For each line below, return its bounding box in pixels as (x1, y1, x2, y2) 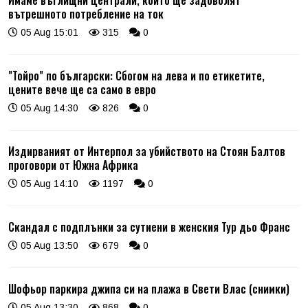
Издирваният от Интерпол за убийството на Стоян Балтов (8, 142, 285, 159)
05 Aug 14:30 (18, 102, 78, 113)
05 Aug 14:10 (18, 177, 78, 189)
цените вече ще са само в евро (8, 80, 156, 98)
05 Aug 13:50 (18, 239, 78, 251)
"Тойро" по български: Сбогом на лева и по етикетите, (8, 67, 265, 84)
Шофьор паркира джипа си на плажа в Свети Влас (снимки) (8, 280, 289, 297)
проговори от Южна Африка (8, 156, 138, 173)
